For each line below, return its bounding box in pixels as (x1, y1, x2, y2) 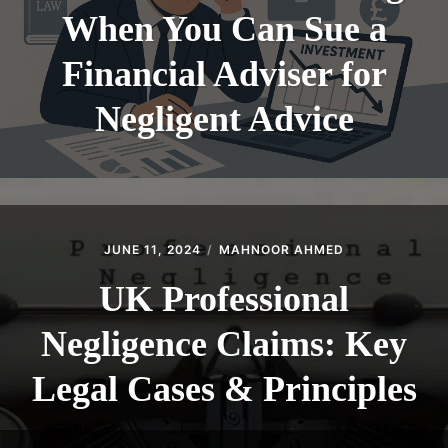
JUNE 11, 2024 (104, 242, 201, 258)
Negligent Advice (94, 99, 354, 140)
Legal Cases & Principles (31, 369, 417, 410)
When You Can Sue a (61, 9, 387, 50)
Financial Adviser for (61, 54, 387, 95)
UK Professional (99, 279, 349, 320)
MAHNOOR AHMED (219, 242, 344, 258)
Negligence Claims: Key (41, 324, 407, 365)
